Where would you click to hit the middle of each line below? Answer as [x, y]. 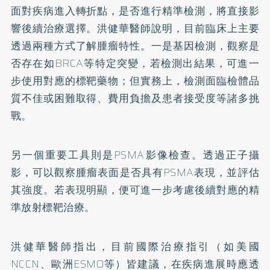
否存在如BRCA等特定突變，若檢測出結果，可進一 [135, 63]
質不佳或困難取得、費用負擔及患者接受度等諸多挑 [135, 98]
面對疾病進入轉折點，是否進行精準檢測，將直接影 [135, 11]
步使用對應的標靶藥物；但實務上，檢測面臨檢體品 [135, 80]
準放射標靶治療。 [53, 207]
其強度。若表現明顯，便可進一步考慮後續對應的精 [135, 190]
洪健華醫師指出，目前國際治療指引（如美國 [135, 246]
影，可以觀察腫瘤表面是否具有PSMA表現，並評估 [135, 172]
